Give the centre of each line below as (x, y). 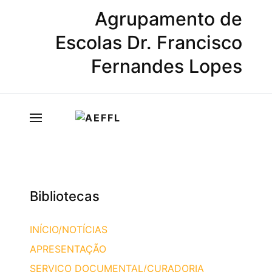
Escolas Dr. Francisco (149, 42)
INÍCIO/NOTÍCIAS (69, 229)
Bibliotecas (65, 196)
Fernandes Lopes (167, 66)
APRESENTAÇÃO (68, 249)
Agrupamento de (168, 19)
